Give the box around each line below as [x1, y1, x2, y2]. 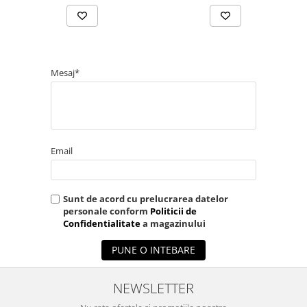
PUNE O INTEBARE [112, 243, 195, 257]
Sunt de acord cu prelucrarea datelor [63, 193, 228, 206]
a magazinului [140, 217, 206, 230]
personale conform [63, 205, 150, 218]
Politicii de [150, 205, 197, 218]
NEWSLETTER [113, 278, 194, 298]
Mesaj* [51, 66, 79, 79]
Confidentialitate [63, 217, 140, 230]
